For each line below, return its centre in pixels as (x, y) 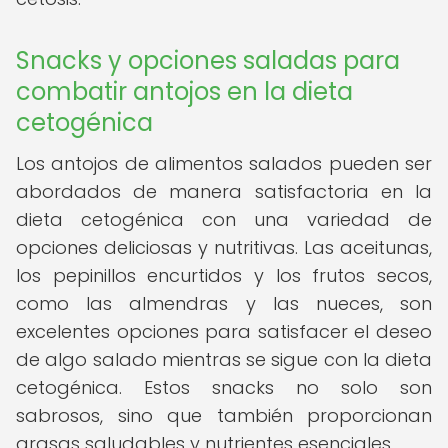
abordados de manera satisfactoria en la (224, 191)
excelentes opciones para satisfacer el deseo (224, 331)
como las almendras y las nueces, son (224, 303)
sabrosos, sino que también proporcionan (224, 415)
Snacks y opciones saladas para (208, 60)
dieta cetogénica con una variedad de (224, 219)
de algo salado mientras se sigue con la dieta (224, 359)
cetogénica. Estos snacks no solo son (224, 387)
